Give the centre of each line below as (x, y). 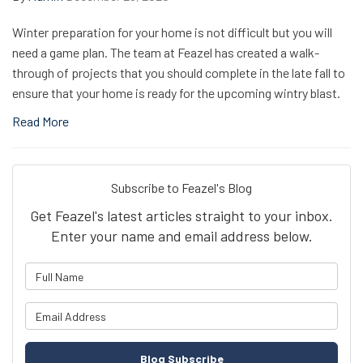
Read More (41, 121)
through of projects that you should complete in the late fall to (179, 73)
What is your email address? (264, 312)
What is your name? (239, 272)
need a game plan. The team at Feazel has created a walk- (166, 52)
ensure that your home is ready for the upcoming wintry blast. (176, 93)
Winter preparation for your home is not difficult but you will (172, 32)
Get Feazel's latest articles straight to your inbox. (181, 216)
